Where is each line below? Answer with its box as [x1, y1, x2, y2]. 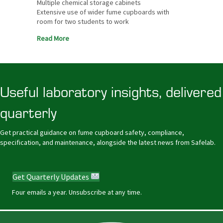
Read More [37, 33, 69, 43]
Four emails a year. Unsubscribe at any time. [12, 187, 142, 197]
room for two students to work [37, 16, 129, 26]
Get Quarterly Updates [12, 171, 91, 182]
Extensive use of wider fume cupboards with [37, 7, 169, 16]
